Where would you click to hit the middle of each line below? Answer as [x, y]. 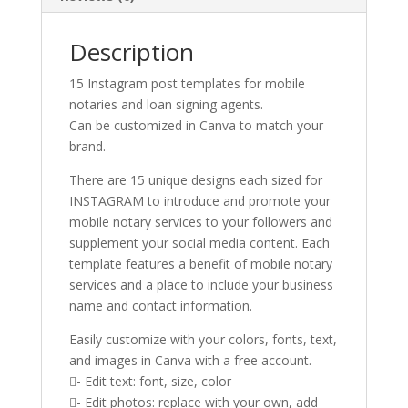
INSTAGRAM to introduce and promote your [199, 201]
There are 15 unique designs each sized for [195, 180]
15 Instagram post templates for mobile [187, 84]
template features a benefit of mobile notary [200, 264]
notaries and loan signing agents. [166, 105]
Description [131, 52]
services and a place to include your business [201, 285]
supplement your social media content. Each [199, 243]
